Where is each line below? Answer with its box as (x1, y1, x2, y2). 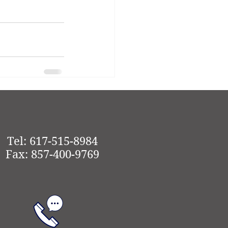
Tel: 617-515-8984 (7, 134, 98, 148)
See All (92, 93, 115, 103)
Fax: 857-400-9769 (2, 148, 102, 161)
